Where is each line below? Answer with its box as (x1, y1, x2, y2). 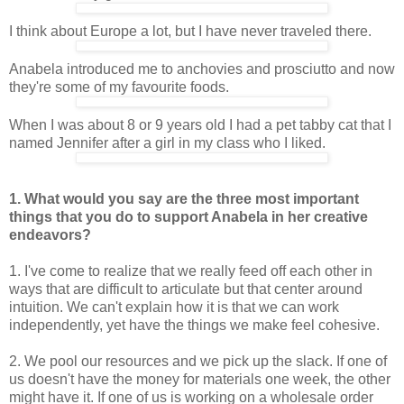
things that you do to (9, 209, 151, 225)
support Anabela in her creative (154, 209, 368, 225)
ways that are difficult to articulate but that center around (9, 281, 363, 298)
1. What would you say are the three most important (9, 191, 359, 207)
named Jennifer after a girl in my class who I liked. (9, 135, 326, 151)
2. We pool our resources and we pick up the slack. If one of (9, 353, 387, 370)
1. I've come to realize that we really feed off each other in (9, 263, 372, 280)
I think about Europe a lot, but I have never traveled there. (9, 23, 372, 40)
